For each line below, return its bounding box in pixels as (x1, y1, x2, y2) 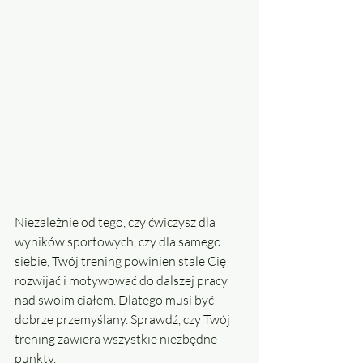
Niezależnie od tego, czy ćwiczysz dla (15, 214, 218, 231)
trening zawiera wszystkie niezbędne (15, 331, 220, 348)
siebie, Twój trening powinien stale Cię (15, 253, 228, 270)
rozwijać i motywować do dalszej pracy (15, 272, 230, 289)
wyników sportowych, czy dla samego (15, 233, 224, 250)
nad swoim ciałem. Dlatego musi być (15, 292, 216, 309)
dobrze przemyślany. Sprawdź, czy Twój (15, 311, 233, 328)
